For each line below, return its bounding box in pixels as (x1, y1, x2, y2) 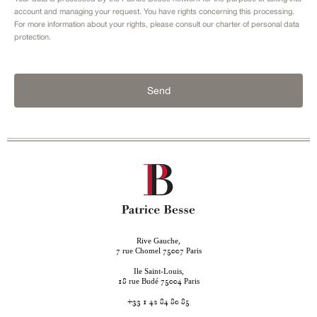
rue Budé (126, 277, 161, 286)
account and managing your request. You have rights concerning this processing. (14, 7, 294, 16)
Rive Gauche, (137, 236, 180, 246)
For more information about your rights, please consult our (14, 20, 216, 29)
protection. (14, 33, 51, 42)
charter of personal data (216, 20, 299, 29)
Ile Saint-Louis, (133, 267, 184, 276)
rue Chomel (120, 246, 163, 255)
